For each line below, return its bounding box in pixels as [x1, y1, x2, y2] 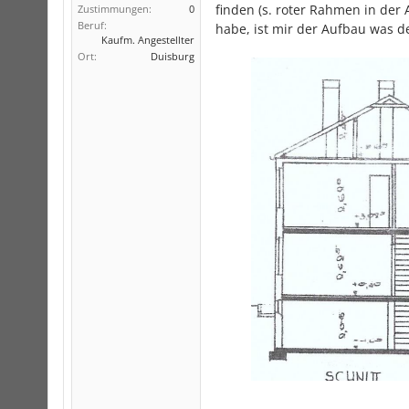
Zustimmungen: [78, 2, 152, 16]
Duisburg [151, 49, 194, 63]
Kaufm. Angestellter [101, 33, 194, 47]
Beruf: [78, 18, 107, 32]
